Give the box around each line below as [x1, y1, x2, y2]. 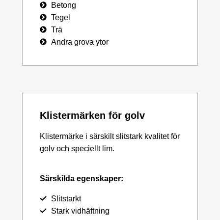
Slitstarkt [51, 194, 81, 203]
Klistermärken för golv [40, 110, 145, 121]
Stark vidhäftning [51, 206, 110, 215]
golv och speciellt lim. [40, 144, 114, 153]
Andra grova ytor [51, 37, 109, 46]
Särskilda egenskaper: [40, 174, 123, 183]
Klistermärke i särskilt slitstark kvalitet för [40, 132, 180, 140]
